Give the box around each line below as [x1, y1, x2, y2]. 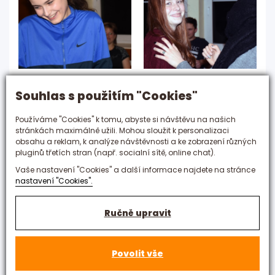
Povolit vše [112, 247, 163, 260]
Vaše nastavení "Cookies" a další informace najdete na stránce [15, 164, 255, 175]
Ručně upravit [104, 206, 171, 219]
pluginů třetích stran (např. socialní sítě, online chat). [15, 147, 215, 158]
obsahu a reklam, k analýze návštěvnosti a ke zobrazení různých [15, 136, 257, 147]
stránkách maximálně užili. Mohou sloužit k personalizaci [15, 125, 229, 136]
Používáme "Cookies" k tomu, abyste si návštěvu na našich [15, 114, 236, 125]
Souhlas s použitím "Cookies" [15, 87, 198, 104]
